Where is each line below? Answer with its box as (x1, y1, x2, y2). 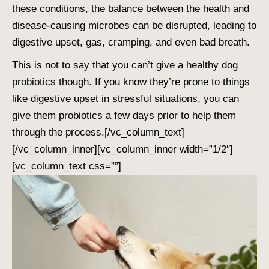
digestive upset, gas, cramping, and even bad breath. (12, 37, 250, 49)
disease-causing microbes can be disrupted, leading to (12, 20, 256, 32)
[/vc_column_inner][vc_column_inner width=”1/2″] (12, 144, 233, 156)
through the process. (12, 127, 104, 139)
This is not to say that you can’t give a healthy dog (12, 59, 238, 71)
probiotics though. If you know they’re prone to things (12, 76, 250, 88)
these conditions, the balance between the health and (12, 3, 249, 15)
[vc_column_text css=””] (12, 160, 121, 172)
